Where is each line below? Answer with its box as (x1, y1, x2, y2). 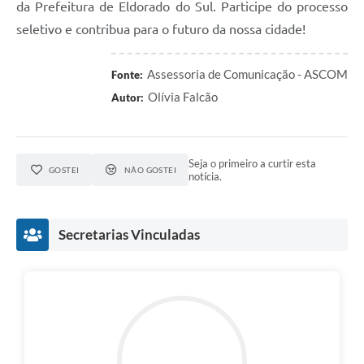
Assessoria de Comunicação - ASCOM (147, 67, 348, 82)
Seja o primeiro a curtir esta (188, 157, 317, 171)
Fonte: (111, 68, 143, 82)
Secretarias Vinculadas (58, 226, 200, 244)
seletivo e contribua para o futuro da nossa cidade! (16, 22, 305, 37)
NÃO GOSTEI (123, 165, 177, 175)
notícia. (188, 170, 223, 184)
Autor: (111, 91, 144, 105)
